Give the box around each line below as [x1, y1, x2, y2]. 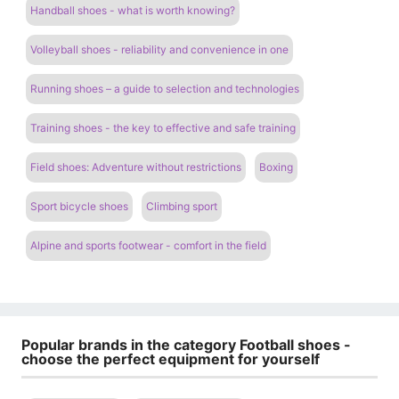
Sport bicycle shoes [30, 199, 128, 213]
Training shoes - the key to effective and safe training [30, 120, 296, 134]
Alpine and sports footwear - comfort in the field [30, 238, 266, 252]
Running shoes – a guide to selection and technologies [30, 81, 299, 95]
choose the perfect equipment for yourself [21, 349, 320, 368]
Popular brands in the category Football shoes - [21, 335, 351, 354]
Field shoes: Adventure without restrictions [30, 159, 241, 174]
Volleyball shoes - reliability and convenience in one [30, 42, 289, 56]
